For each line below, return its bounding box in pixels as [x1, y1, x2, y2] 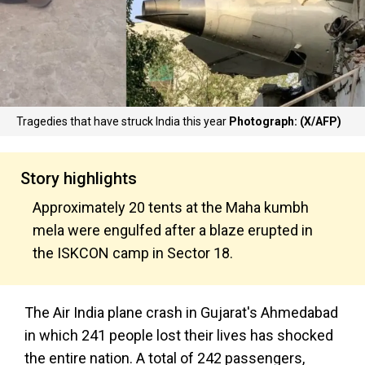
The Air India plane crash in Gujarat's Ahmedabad [24, 304, 338, 321]
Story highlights [20, 169, 137, 188]
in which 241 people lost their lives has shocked [24, 327, 333, 344]
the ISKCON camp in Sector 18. [33, 244, 233, 262]
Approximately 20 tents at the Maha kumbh [33, 199, 309, 216]
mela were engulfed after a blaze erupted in [33, 222, 313, 239]
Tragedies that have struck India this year [16, 115, 229, 128]
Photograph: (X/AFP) [229, 115, 341, 128]
